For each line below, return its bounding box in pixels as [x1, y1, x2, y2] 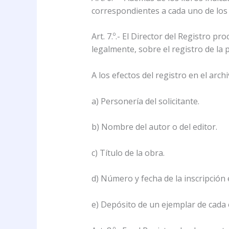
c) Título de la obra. [91, 147, 165, 158]
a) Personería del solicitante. [91, 95, 199, 107]
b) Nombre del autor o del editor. [91, 121, 217, 133]
